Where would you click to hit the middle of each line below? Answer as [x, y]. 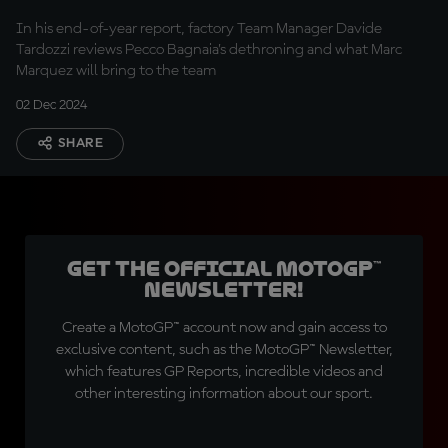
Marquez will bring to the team [116, 71]
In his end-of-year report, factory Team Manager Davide [199, 29]
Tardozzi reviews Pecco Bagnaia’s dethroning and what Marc [209, 50]
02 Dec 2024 [51, 105]
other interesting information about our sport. [224, 394]
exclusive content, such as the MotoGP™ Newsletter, [224, 350]
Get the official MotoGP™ [224, 269]
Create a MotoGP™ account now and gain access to [224, 328]
